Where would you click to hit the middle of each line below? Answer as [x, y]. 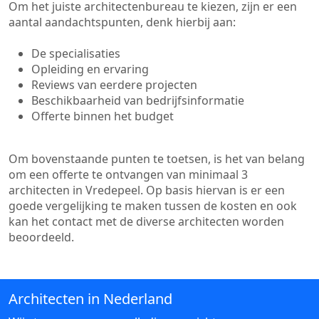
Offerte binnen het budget [103, 116]
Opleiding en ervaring [90, 69]
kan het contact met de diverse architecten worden [146, 221]
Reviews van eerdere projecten [114, 85]
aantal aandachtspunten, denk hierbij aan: [122, 22]
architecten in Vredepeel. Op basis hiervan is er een [147, 190]
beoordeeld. [41, 237]
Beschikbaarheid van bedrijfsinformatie [138, 100]
